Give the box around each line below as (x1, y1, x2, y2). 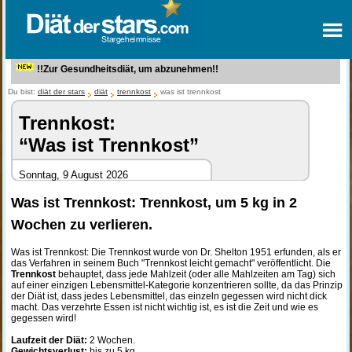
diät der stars (37, 87, 85, 96)
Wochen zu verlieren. (10, 217, 152, 233)
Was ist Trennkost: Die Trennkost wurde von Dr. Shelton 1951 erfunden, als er (10, 247, 341, 258)
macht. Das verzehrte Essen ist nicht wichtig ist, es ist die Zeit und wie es (10, 302, 318, 313)
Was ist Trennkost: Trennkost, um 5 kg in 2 (10, 195, 297, 211)
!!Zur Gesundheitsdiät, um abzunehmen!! (35, 64, 219, 75)
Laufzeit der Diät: (10, 335, 87, 346)
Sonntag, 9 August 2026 (18, 169, 128, 181)
